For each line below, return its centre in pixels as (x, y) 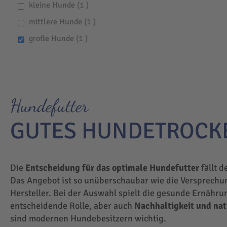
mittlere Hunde (56, 22)
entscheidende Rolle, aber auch (71, 206)
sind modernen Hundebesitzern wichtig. (89, 219)
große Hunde (52, 39)
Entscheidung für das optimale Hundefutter (112, 168)
